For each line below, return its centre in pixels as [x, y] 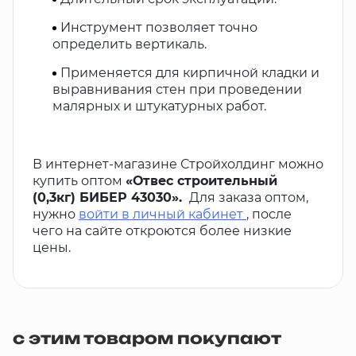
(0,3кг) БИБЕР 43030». [109, 197]
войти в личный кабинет [161, 214]
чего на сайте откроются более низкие [162, 231]
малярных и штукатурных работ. [159, 106]
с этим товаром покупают [147, 338]
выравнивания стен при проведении [177, 89]
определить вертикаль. [130, 44]
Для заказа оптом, [247, 197]
